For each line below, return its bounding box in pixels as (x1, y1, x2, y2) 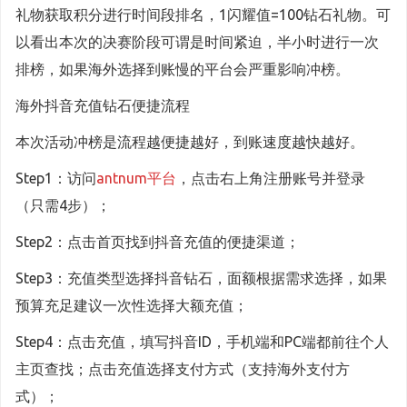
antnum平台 (96, 170, 176, 186)
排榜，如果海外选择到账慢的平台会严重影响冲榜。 (15, 61, 350, 77)
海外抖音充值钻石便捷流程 (15, 97, 190, 114)
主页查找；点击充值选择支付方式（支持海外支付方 (15, 361, 350, 377)
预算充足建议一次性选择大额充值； (15, 297, 248, 313)
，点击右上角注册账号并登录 (176, 170, 365, 186)
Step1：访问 (15, 170, 96, 186)
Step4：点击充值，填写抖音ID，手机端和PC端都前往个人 (15, 333, 389, 350)
